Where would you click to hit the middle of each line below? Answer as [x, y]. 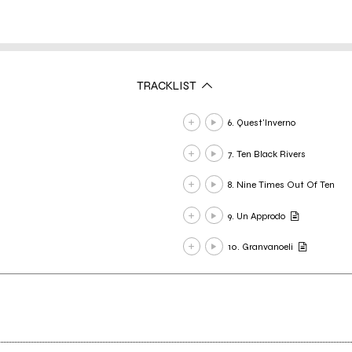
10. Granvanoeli [260, 247]
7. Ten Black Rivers [266, 154]
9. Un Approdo [256, 216]
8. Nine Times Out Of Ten [281, 185]
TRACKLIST [168, 85]
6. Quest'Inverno [261, 123]
